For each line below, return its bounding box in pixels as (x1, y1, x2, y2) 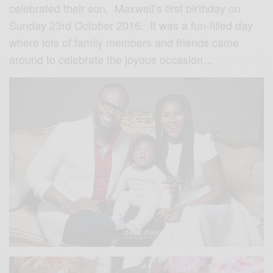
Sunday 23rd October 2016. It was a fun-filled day (9, 16, 253, 33)
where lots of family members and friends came (9, 34, 239, 50)
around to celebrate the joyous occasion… (9, 51, 214, 67)
